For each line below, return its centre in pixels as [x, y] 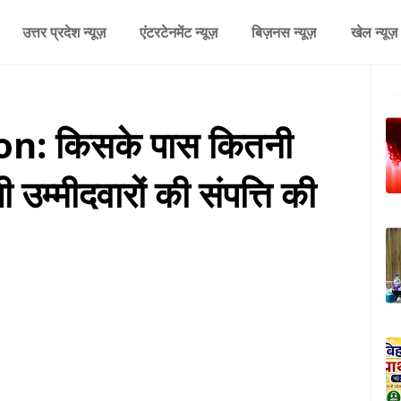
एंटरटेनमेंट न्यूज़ [178, 32]
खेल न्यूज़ [374, 32]
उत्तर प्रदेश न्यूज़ [64, 32]
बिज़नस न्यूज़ [284, 32]
